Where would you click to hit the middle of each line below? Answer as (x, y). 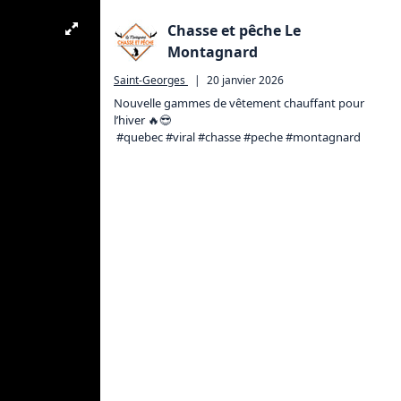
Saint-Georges (149, 80)
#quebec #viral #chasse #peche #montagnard (239, 137)
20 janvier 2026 (245, 80)
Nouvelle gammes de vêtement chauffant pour (240, 103)
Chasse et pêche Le (234, 30)
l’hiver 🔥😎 (142, 120)
